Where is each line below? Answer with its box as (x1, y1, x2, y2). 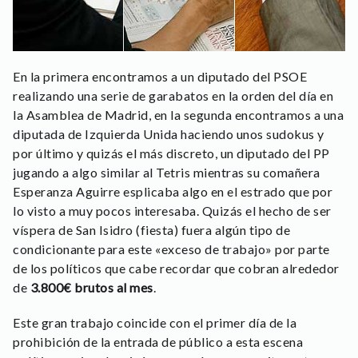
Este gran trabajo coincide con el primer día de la (13, 315, 296, 331)
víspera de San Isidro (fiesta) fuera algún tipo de (13, 222, 290, 238)
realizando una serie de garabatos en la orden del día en (13, 88, 333, 104)
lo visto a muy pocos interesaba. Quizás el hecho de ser (13, 203, 332, 219)
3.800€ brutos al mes (30, 280, 153, 296)
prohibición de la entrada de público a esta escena (13, 334, 303, 350)
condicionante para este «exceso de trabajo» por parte (13, 241, 330, 257)
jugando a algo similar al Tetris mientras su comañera (13, 165, 320, 181)
